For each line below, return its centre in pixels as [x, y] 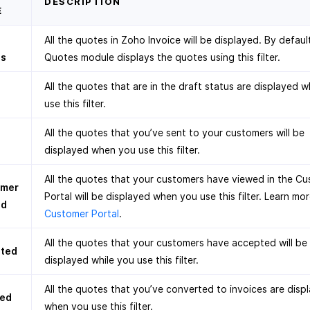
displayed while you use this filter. [121, 260]
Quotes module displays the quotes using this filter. [162, 57]
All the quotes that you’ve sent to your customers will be [174, 133]
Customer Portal [82, 213]
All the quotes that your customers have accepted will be [176, 243]
